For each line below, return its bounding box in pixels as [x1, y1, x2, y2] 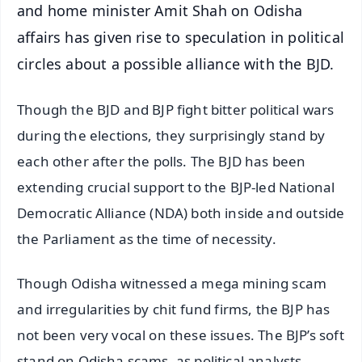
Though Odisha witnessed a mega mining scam [17, 274, 327, 293]
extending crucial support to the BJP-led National [17, 178, 335, 197]
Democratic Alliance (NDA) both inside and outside [17, 204, 345, 223]
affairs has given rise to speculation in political [17, 27, 344, 47]
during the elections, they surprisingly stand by [17, 126, 326, 145]
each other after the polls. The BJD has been [17, 152, 306, 171]
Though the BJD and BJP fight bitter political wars [17, 100, 335, 120]
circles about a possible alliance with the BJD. [17, 53, 335, 74]
